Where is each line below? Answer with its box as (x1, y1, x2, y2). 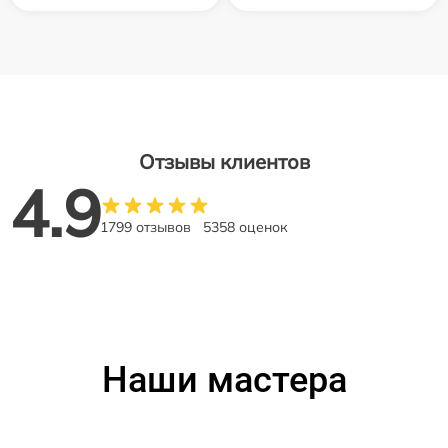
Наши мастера (101, 359, 347, 401)
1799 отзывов (100, 218, 191, 236)
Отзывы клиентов (138, 149, 310, 174)
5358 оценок (203, 218, 288, 236)
